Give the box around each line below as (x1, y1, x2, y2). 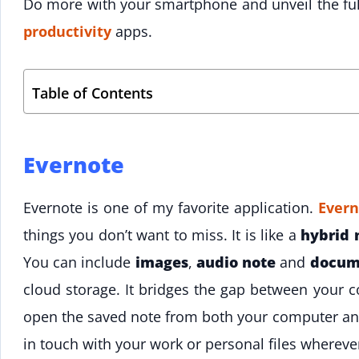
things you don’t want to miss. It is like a (23, 224, 301, 244)
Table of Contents (32, 83, 153, 103)
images (135, 252, 188, 272)
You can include (23, 252, 135, 272)
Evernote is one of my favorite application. (23, 197, 319, 217)
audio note (196, 252, 276, 272)
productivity (23, 22, 111, 42)
